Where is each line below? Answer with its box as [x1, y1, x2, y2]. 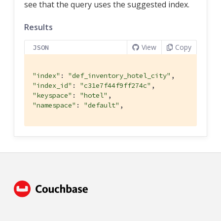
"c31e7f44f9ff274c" [80, 80, 151, 90]
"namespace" [33, 100, 76, 110]
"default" [84, 100, 119, 110]
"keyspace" [33, 90, 72, 100]
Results [24, 21, 53, 33]
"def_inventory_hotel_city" [68, 71, 171, 80]
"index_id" [33, 80, 72, 90]
